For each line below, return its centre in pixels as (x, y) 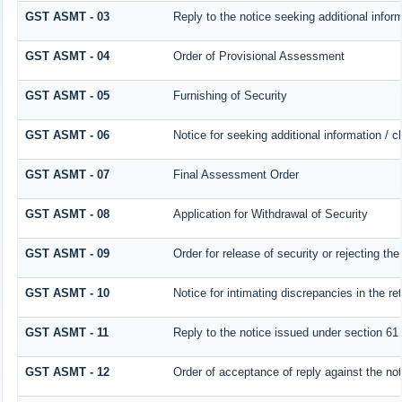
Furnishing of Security (230, 95)
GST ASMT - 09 (67, 253)
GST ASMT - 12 (67, 371)
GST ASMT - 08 (67, 214)
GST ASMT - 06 (67, 135)
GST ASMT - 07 (67, 174)
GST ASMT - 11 (66, 332)
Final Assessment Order (236, 174)
